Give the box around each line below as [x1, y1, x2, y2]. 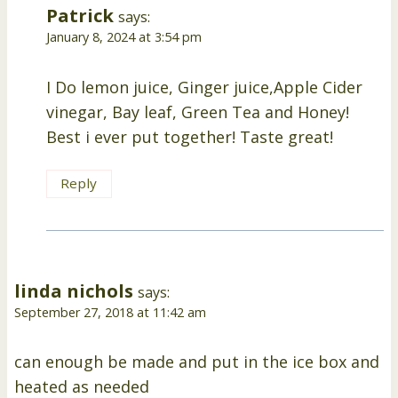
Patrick [46, 3, 114, 28]
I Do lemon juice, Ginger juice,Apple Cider [46, 76, 362, 98]
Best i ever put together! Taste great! [46, 125, 333, 147]
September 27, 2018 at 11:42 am [14, 303, 206, 321]
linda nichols [14, 277, 133, 303]
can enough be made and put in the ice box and [14, 351, 379, 373]
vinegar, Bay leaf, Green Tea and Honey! [46, 100, 349, 123]
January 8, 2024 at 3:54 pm [46, 28, 202, 46]
